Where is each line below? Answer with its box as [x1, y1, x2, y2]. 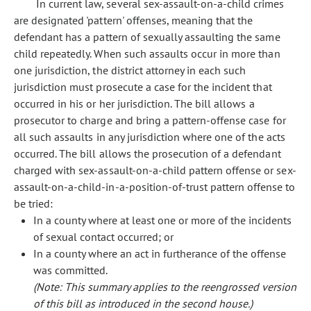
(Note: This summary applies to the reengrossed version [33, 280, 296, 294]
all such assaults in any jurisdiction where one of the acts [14, 130, 285, 144]
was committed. [33, 263, 108, 277]
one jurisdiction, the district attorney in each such [14, 63, 246, 77]
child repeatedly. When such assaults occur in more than [14, 47, 280, 60]
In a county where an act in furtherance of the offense [33, 246, 286, 260]
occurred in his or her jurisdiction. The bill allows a [14, 96, 255, 110]
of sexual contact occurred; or [33, 230, 174, 244]
